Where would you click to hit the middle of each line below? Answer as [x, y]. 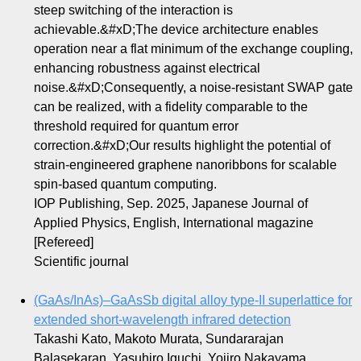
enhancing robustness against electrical [147, 68]
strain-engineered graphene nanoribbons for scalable [185, 165]
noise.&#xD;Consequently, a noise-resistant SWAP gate [193, 88]
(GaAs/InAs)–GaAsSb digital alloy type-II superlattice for [193, 301]
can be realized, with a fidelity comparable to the [171, 107]
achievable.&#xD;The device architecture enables [176, 30]
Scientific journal [81, 262]
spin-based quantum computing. [125, 185]
